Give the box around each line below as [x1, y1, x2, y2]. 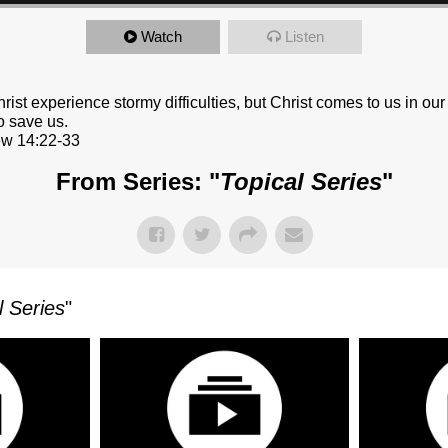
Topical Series [219, 168, 382, 196]
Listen [284, 28, 324, 46]
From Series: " [55, 168, 220, 196]
